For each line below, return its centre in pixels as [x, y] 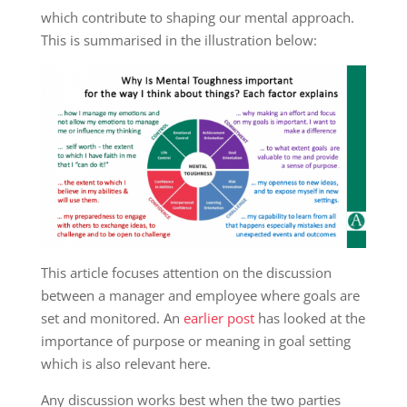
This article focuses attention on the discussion [186, 273]
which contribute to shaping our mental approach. [199, 17]
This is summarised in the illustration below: [179, 40]
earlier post [218, 318]
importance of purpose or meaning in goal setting [195, 341]
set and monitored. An [112, 318]
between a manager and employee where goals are [200, 296]
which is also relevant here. [127, 364]
